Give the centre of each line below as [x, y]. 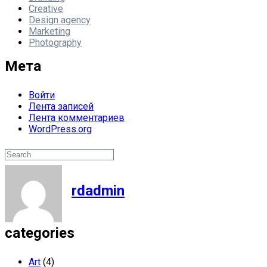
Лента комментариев [77, 118]
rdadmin [98, 191]
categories [40, 233]
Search [140, 155]
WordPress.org [60, 129]
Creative [46, 9]
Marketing [49, 31]
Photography [55, 43]
